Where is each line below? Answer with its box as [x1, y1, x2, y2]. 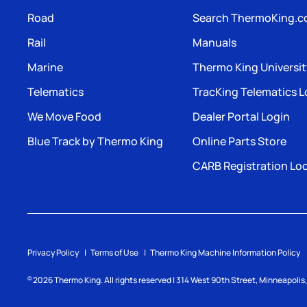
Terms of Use [90, 247, 138, 259]
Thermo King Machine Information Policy [150, 247, 300, 259]
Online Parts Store [193, 134, 286, 149]
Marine [27, 60, 63, 75]
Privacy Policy [27, 247, 79, 259]
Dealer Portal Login [193, 109, 290, 125]
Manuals [193, 35, 236, 51]
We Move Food [27, 109, 101, 125]
